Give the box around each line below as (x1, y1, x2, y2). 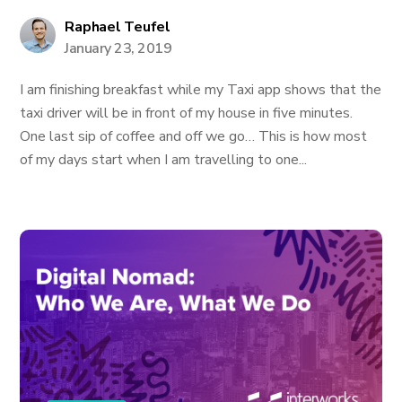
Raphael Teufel (65, 17, 170, 37)
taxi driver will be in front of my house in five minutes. (20, 103, 354, 123)
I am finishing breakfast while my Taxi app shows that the (20, 80, 382, 100)
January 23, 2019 (65, 39, 172, 58)
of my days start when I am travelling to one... (20, 150, 308, 170)
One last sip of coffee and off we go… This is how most (20, 127, 368, 146)
